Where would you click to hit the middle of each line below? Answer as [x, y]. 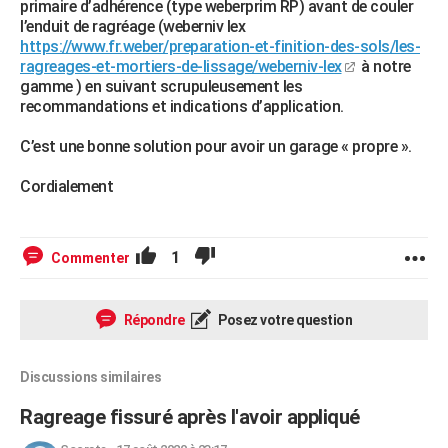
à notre [384, 66]
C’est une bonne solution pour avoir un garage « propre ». [216, 146]
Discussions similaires [90, 376]
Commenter [90, 257]
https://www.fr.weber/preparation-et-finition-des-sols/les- [220, 46]
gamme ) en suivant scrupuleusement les [161, 86]
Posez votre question [283, 319]
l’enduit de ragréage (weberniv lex [132, 26]
